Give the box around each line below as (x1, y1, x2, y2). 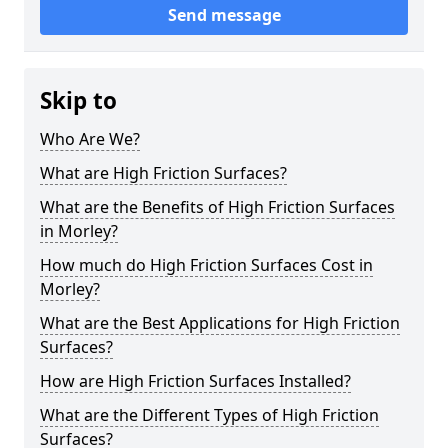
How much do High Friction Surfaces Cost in (40, 254, 373, 276)
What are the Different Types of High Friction (40, 404, 379, 426)
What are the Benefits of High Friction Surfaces (40, 196, 395, 218)
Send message (167, 4, 281, 26)
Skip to (40, 85, 117, 116)
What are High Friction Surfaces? (40, 162, 287, 184)
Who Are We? (40, 128, 140, 150)
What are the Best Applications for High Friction (40, 312, 400, 334)
